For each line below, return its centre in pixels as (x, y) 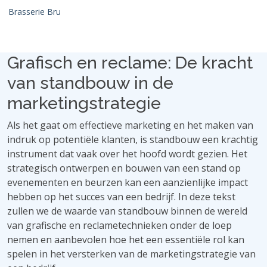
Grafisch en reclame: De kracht (130, 63)
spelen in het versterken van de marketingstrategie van (131, 254)
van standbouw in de (90, 83)
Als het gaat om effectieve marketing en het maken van (130, 125)
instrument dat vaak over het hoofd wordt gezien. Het (127, 154)
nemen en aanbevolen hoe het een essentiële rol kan (126, 240)
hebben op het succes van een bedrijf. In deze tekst (121, 197)
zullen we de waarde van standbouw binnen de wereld (127, 211)
